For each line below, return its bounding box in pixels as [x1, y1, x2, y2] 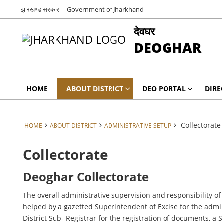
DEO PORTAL [142, 84, 186, 93]
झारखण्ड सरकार [20, 4, 59, 14]
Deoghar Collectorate [23, 169, 149, 185]
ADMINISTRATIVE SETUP [104, 121, 171, 129]
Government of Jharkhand [66, 4, 144, 14]
